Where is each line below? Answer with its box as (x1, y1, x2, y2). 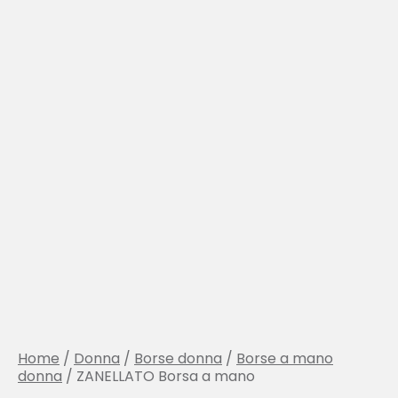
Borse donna (134, 348, 222, 369)
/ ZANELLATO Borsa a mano (62, 366, 255, 386)
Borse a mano (236, 348, 333, 369)
